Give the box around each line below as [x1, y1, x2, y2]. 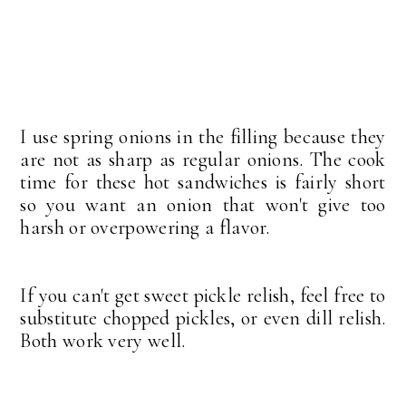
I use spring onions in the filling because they [20, 125, 386, 150]
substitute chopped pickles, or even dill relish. [20, 306, 386, 331]
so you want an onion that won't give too [20, 193, 386, 217]
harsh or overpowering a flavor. [20, 216, 270, 240]
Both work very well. [20, 329, 186, 353]
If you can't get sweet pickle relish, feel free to [20, 284, 386, 308]
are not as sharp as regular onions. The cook [20, 148, 386, 172]
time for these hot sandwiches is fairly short [20, 170, 386, 195]
